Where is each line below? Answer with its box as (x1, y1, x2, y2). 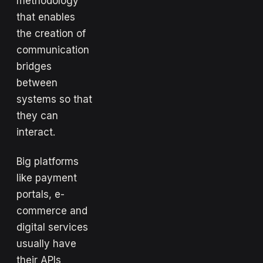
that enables (16, 11, 75, 23)
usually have (16, 237, 76, 249)
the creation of (16, 27, 86, 39)
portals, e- (16, 188, 65, 200)
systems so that (16, 93, 92, 105)
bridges (16, 60, 52, 72)
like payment (16, 171, 77, 184)
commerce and (16, 204, 87, 217)
